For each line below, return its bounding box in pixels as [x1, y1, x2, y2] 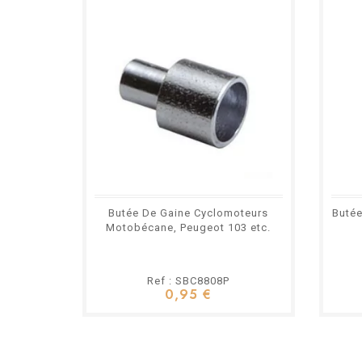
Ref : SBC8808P [147, 275, 230, 288]
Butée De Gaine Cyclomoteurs [108, 207, 269, 220]
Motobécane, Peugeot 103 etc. [106, 221, 271, 234]
